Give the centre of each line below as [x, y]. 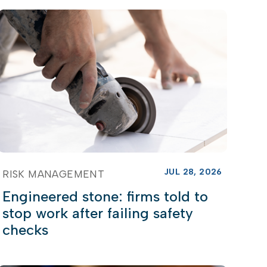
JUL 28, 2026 [193, 172]
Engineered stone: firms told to [105, 196]
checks [26, 229]
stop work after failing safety [98, 213]
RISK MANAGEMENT [54, 174]
